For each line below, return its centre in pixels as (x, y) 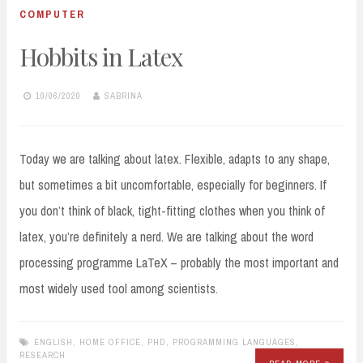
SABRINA (124, 95)
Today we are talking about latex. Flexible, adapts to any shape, (175, 159)
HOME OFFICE (110, 342)
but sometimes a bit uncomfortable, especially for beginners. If (173, 185)
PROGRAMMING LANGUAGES (234, 342)
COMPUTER (52, 14)
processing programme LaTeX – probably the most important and (179, 263)
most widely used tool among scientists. (119, 289)
